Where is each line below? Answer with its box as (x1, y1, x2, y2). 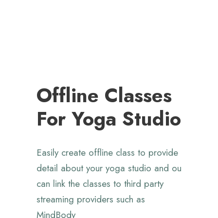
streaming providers (36, 193, 113, 206)
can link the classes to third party (36, 177, 163, 191)
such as (116, 193, 145, 206)
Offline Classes (36, 81, 172, 110)
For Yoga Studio (36, 105, 181, 133)
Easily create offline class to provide (36, 146, 178, 160)
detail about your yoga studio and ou (36, 162, 182, 175)
